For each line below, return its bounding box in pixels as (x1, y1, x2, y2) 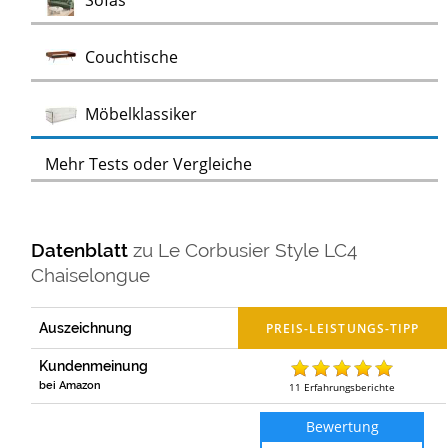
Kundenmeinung (39, 357, 149, 374)
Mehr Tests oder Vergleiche (45, 153, 253, 176)
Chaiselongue (31, 263, 151, 286)
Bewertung (305, 416, 379, 436)
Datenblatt (31, 238, 134, 261)
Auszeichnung (39, 319, 133, 336)
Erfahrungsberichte (304, 379, 396, 394)
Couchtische (85, 46, 179, 69)
